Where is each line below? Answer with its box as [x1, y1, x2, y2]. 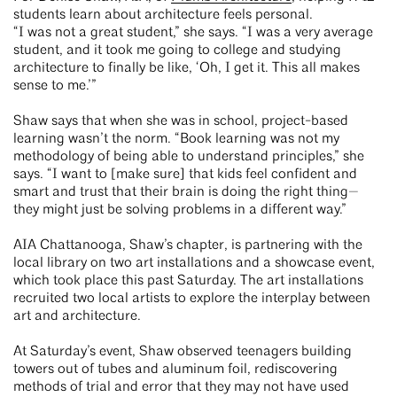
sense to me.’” [13, 79, 97, 93]
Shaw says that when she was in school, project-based [13, 114, 348, 128]
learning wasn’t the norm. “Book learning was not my [13, 132, 339, 146]
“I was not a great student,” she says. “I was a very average [13, 26, 373, 40]
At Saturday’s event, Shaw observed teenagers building [13, 345, 352, 359]
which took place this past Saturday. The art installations [13, 274, 363, 288]
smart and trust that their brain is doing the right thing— [13, 185, 359, 199]
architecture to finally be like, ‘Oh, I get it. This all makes [13, 61, 360, 75]
